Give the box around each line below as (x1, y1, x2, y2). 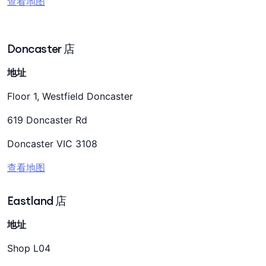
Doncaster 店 (7, 42, 75, 56)
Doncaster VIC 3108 (7, 138, 97, 150)
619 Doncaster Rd (7, 114, 87, 126)
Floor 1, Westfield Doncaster (7, 90, 133, 102)
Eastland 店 (7, 194, 66, 208)
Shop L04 (7, 242, 50, 254)
